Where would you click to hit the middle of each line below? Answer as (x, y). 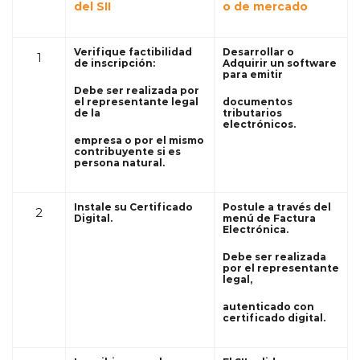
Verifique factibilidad (133, 51)
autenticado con (268, 306)
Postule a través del (277, 207)
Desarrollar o (258, 51)
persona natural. (119, 162)
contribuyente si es (127, 151)
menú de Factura (269, 218)
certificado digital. (274, 317)
